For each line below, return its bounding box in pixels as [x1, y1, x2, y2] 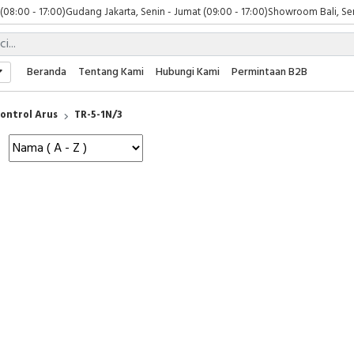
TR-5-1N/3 [74, 107, 122, 123]
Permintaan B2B [232, 63, 308, 81]
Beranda [27, 63, 67, 81]
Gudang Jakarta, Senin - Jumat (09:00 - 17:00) [66, 3, 268, 21]
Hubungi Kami [156, 63, 220, 81]
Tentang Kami [78, 63, 145, 81]
